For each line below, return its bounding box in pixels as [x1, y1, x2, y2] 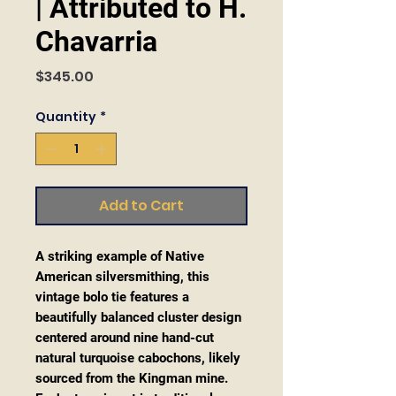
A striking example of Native [35, 248, 204, 264]
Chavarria [35, 25, 157, 58]
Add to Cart [99, 195, 184, 216]
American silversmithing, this [35, 269, 209, 285]
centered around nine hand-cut [35, 330, 214, 346]
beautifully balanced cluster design [35, 309, 241, 325]
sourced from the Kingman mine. [35, 370, 228, 386]
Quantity [35, 108, 96, 126]
